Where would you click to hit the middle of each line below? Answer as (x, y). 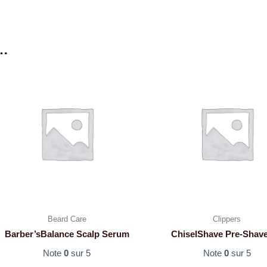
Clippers (227, 219)
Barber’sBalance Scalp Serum (67, 234)
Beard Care (67, 219)
